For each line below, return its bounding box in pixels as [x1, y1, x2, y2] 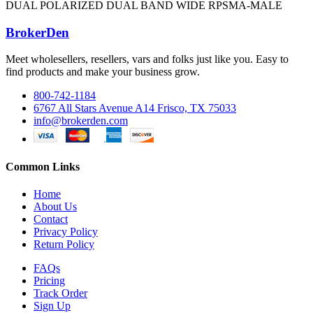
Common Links [6, 160, 80, 173]
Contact [34, 212, 68, 225]
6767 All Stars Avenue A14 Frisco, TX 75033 [34, 102, 236, 115]
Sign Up [34, 299, 71, 312]
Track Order [34, 286, 87, 299]
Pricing [34, 274, 65, 286]
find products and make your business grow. [6, 66, 200, 78]
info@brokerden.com [34, 115, 128, 127]
